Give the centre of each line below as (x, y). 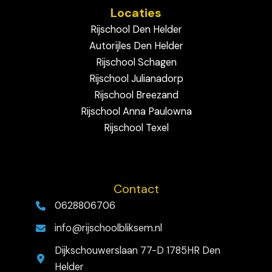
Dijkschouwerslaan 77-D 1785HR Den (138, 251)
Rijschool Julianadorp (136, 79)
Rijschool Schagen (136, 63)
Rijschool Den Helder (136, 30)
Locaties (136, 13)
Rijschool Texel (136, 128)
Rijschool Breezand (136, 95)
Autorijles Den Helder (136, 46)
